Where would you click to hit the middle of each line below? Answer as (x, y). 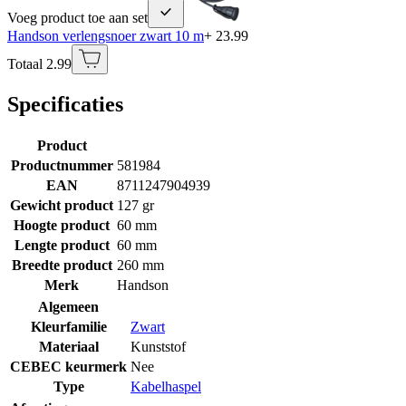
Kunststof (158, 346)
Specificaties (65, 104)
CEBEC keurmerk (68, 366)
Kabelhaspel (166, 386)
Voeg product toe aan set (77, 17)
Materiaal (68, 346)
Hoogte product (62, 225)
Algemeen (68, 306)
